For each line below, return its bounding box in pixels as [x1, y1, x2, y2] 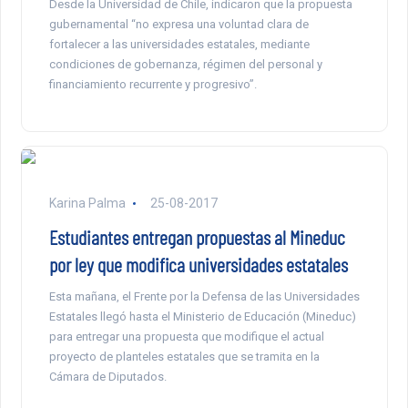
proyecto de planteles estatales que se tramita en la [48, 350, 320, 364]
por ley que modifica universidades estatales [48, 252, 348, 277]
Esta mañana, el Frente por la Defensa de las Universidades [48, 290, 360, 304]
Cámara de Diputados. [48, 370, 167, 384]
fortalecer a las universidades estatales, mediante [48, 37, 310, 52]
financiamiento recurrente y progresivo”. [48, 77, 257, 92]
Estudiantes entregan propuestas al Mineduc [48, 225, 345, 250]
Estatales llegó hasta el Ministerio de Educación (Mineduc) [48, 310, 356, 324]
